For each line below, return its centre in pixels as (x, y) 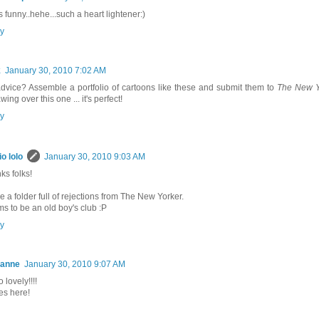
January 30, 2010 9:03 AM (95, 156)
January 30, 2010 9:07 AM (75, 264)
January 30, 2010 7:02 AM (56, 70)
